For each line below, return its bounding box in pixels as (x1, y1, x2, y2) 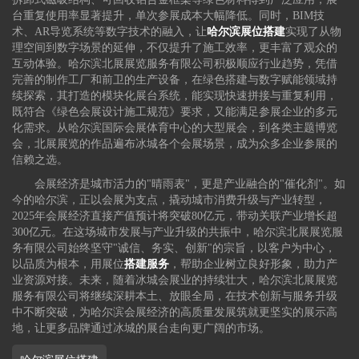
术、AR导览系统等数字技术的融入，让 (12, 26, 208, 38)
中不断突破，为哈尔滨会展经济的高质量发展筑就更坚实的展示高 (12, 306, 338, 319)
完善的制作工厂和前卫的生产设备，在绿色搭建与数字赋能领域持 (12, 74, 338, 87)
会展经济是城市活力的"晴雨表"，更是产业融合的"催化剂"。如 (34, 178, 346, 191)
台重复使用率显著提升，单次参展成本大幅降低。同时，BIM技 (12, 10, 325, 22)
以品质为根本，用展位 (12, 258, 125, 271)
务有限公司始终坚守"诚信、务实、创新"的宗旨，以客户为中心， (12, 242, 337, 255)
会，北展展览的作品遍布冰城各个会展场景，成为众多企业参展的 (12, 138, 338, 151)
